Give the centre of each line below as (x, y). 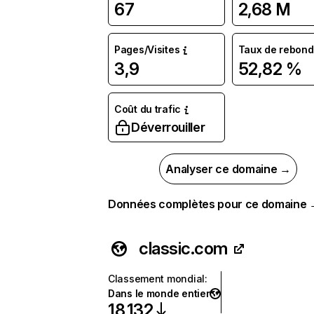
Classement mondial (156, 279)
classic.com (183, 248)
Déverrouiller (168, 127)
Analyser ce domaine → (228, 169)
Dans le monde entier (159, 293)
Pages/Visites (147, 49)
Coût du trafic (148, 109)
